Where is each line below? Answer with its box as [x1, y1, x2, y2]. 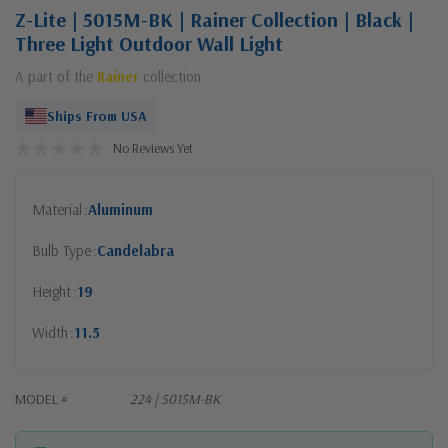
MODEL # [15, 389, 68, 408]
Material [32, 199, 82, 219]
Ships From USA [47, 106, 147, 125]
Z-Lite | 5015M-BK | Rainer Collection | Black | [15, 6, 414, 32]
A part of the [15, 66, 97, 86]
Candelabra [97, 240, 174, 260]
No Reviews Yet [113, 138, 193, 157]
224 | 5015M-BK [130, 389, 220, 408]
